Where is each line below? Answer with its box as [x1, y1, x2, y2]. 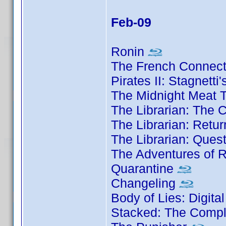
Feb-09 [111, 15, 151, 29]
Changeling [111, 176, 179, 190]
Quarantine [111, 161, 177, 176]
